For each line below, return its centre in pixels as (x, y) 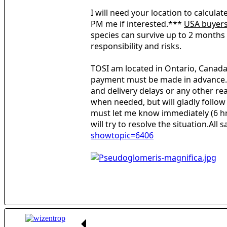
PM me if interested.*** (137, 24)
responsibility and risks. (136, 46)
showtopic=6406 (122, 136)
